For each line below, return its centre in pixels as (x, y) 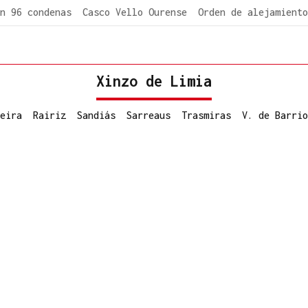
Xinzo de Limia (154, 81)
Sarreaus (148, 115)
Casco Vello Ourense (135, 12)
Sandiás (96, 115)
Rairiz (49, 115)
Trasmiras (206, 115)
